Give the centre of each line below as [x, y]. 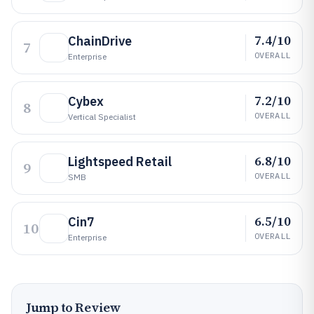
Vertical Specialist [102, 117]
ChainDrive [100, 41]
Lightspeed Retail [120, 162]
